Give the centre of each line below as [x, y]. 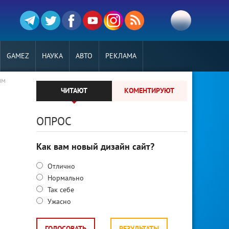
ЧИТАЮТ [74, 91]
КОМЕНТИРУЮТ [150, 91]
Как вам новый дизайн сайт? [95, 147]
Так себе [60, 190]
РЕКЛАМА [121, 56]
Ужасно [58, 202]
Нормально [65, 179]
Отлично [60, 167]
